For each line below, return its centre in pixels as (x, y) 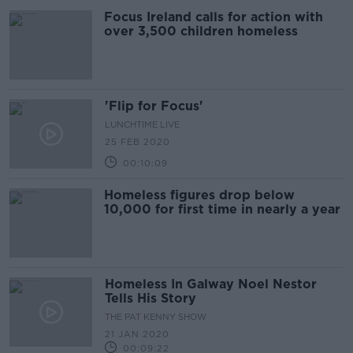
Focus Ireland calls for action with (214, 17)
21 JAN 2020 (137, 334)
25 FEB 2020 (137, 142)
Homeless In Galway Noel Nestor (211, 284)
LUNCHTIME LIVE (142, 124)
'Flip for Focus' (154, 106)
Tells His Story (150, 298)
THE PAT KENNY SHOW (156, 317)
